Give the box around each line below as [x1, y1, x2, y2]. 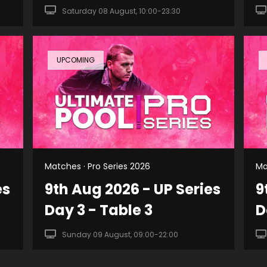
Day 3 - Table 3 [45, 200, 153, 221]
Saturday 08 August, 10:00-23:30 [62, 5, 181, 16]
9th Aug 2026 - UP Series [45, 179, 221, 200]
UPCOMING [57, 54, 95, 65]
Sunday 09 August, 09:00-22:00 [62, 229, 179, 240]
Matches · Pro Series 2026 [45, 160, 151, 173]
